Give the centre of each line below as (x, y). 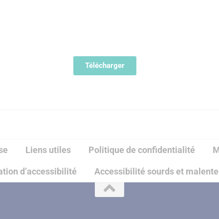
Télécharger (105, 66)
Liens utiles (48, 150)
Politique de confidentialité (142, 150)
